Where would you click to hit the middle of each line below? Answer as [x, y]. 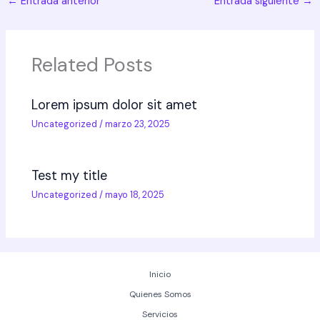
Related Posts [92, 64]
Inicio [160, 275]
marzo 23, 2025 [138, 124]
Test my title [70, 176]
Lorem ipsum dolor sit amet [115, 105]
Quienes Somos [160, 295]
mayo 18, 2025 [135, 195]
